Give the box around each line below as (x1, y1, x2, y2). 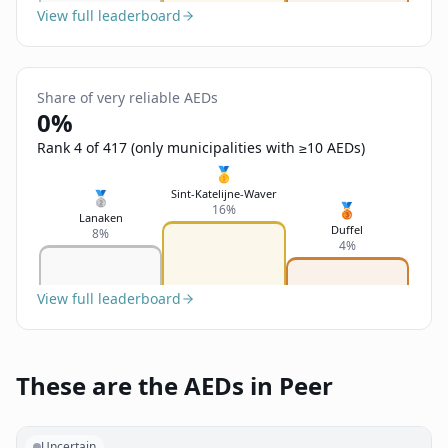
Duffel (331, 222, 364, 237)
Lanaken (78, 210, 123, 225)
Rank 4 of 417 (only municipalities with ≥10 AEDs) (37, 138, 365, 157)
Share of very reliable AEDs (37, 88, 218, 107)
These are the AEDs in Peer (16, 369, 333, 402)
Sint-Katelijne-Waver (171, 186, 277, 201)
